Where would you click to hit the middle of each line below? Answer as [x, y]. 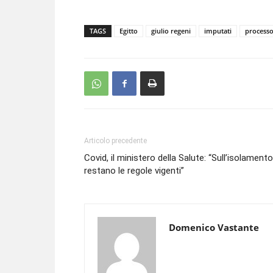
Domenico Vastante [214, 227]
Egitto [129, 31]
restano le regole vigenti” [134, 171]
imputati [218, 31]
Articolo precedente [115, 141]
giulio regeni [171, 31]
